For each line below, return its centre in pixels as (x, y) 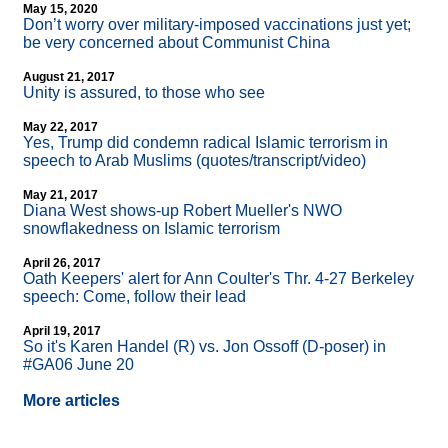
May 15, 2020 (60, 9)
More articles (71, 401)
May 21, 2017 (60, 195)
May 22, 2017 (60, 127)
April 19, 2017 (62, 331)
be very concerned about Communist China (176, 43)
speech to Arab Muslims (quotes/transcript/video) (194, 161)
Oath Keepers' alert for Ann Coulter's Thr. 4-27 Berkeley (218, 279)
